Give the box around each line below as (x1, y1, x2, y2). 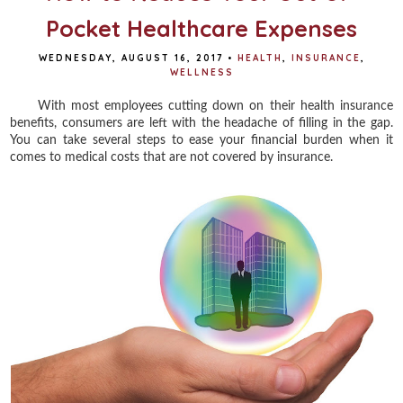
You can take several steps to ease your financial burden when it (10, 133, 393, 147)
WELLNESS (169, 66, 234, 78)
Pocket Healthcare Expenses (46, 13, 357, 42)
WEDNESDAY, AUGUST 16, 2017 (38, 51, 223, 64)
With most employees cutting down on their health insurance (10, 99, 393, 112)
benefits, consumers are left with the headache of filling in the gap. (10, 116, 393, 130)
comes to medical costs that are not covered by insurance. (10, 150, 337, 164)
